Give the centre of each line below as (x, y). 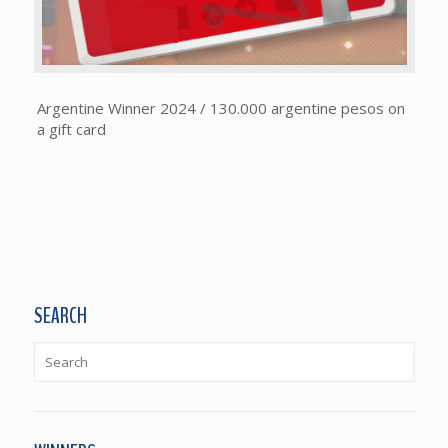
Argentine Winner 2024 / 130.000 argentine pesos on (221, 108)
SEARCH (60, 316)
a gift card (72, 129)
